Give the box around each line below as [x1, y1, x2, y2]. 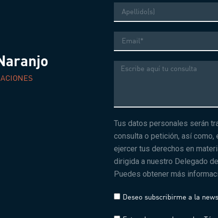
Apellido [113, 1, 135, 9]
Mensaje [113, 60, 135, 67]
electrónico [113, 37, 142, 45]
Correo [113, 31, 131, 38]
